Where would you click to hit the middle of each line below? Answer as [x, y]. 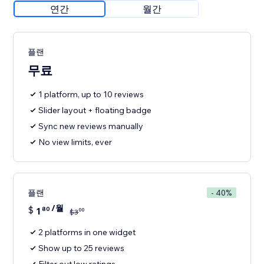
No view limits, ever [75, 142]
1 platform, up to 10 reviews [91, 95]
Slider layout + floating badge [95, 110]
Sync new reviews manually [91, 126]
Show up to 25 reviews [82, 248]
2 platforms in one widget [87, 232]
